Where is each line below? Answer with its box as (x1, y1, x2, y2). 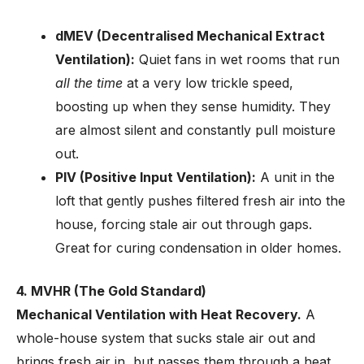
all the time (55, 75, 123, 91)
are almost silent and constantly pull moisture (55, 122, 336, 138)
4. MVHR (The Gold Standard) (16, 283, 206, 299)
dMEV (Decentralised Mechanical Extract (55, 28, 325, 44)
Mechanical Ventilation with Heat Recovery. (16, 306, 301, 323)
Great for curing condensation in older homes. (55, 240, 341, 256)
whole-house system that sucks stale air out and (16, 330, 315, 346)
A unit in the (256, 169, 335, 185)
